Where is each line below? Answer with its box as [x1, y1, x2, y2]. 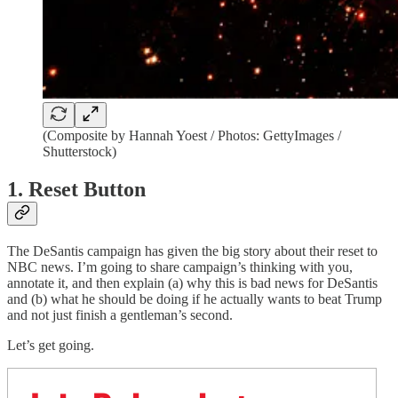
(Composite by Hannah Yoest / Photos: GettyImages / [43, 128, 341, 143]
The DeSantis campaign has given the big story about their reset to [7, 243, 378, 259]
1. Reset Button [7, 177, 146, 201]
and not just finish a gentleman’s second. [7, 306, 233, 322]
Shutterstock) [43, 144, 116, 159]
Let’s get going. [7, 337, 94, 353]
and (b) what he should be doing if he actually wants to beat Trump [7, 291, 382, 306]
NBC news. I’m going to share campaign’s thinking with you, [7, 259, 353, 275]
